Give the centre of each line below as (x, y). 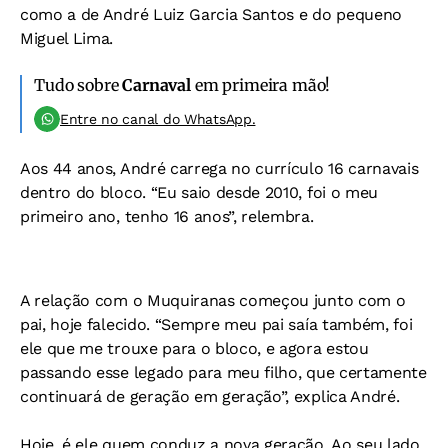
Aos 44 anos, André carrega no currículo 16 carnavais (219, 168)
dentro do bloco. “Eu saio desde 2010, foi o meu (199, 192)
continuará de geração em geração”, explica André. (210, 396)
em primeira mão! (260, 85)
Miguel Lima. (67, 38)
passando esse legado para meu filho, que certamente (223, 372)
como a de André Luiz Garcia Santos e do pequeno (211, 14)
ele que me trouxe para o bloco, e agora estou (194, 348)
